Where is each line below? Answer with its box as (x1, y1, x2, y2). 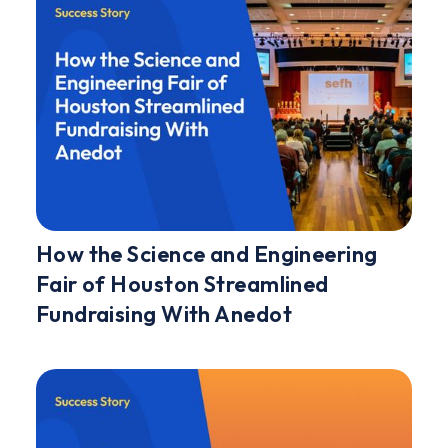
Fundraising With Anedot (35, 299, 292, 328)
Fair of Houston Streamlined (35, 269, 329, 298)
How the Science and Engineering (35, 239, 378, 268)
